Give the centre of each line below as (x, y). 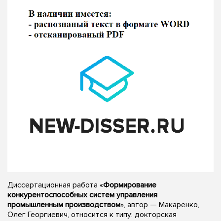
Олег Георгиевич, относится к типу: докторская (92, 214)
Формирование (130, 185)
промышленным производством (64, 204)
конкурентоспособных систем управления (82, 195)
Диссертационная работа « (55, 185)
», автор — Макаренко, (160, 204)
